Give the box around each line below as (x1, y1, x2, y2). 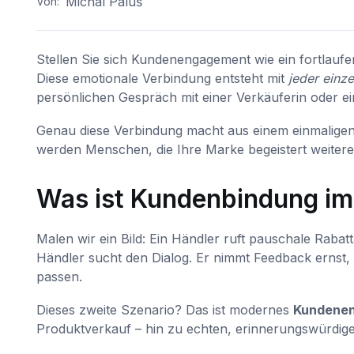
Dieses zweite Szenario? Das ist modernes (36, 301, 293, 318)
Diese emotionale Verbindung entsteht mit (36, 70, 288, 86)
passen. (36, 268, 82, 284)
